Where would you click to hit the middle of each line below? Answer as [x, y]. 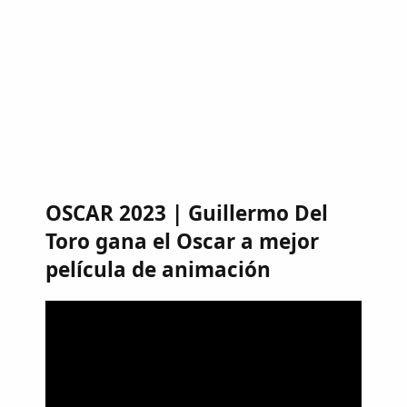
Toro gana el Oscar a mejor [182, 242]
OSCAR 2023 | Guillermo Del [187, 213]
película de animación [158, 270]
